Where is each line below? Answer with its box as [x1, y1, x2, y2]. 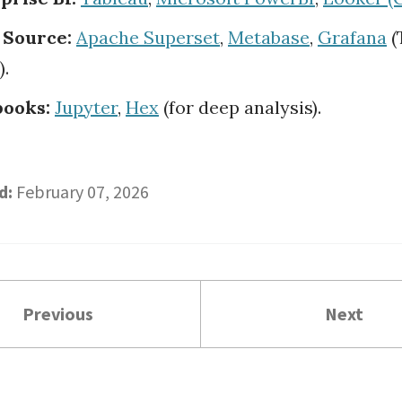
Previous [22, 302, 93, 326]
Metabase [228, 26, 310, 49]
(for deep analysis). [159, 96, 321, 119]
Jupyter [55, 96, 118, 119]
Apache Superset [76, 26, 220, 49]
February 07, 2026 [16, 180, 149, 204]
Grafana [318, 26, 387, 49]
